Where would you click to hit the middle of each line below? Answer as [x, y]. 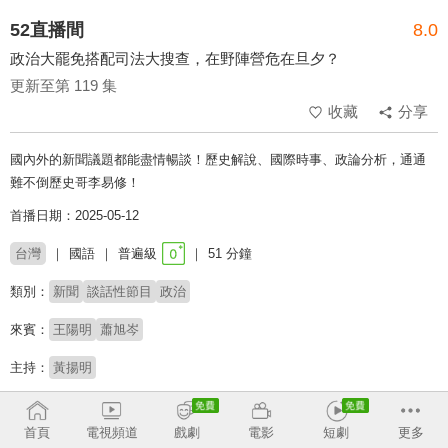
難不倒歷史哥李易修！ [75, 183]
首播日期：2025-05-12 [74, 216]
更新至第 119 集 [63, 86]
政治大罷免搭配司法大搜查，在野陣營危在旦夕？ [175, 59]
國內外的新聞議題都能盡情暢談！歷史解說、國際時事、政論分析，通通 [218, 160]
